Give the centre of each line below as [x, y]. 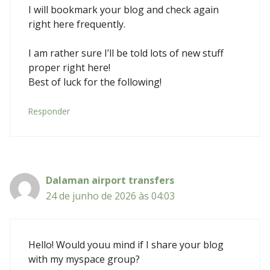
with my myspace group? [84, 259]
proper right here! [69, 67]
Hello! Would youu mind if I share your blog [126, 244]
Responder [49, 111]
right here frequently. [77, 24]
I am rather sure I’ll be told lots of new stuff [126, 53]
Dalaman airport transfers [110, 180]
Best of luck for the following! [95, 82]
